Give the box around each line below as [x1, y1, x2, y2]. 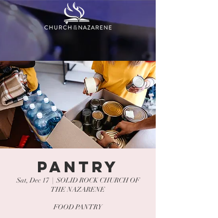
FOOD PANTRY [54, 203, 102, 211]
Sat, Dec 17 [16, 176, 49, 184]
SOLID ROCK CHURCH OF [56, 176, 140, 184]
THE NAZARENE [51, 185, 105, 194]
